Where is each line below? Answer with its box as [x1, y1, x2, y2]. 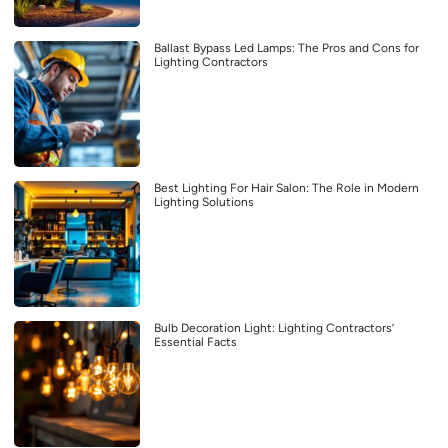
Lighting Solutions [154, 195, 254, 210]
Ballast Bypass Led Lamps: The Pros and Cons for [154, 41, 419, 56]
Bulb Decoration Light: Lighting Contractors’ [154, 321, 394, 336]
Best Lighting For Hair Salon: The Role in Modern [154, 181, 419, 196]
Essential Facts [154, 335, 237, 350]
